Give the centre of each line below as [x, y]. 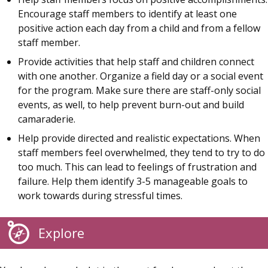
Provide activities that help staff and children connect [136, 61]
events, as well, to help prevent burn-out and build [131, 104]
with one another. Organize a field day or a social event [141, 76]
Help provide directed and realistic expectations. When [139, 138]
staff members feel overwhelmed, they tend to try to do [141, 152]
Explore [61, 233]
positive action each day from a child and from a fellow [139, 28]
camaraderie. [47, 119]
